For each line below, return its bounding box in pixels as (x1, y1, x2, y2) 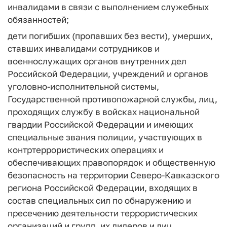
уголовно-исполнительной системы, (8, 81, 159, 92)
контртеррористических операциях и (8, 144, 164, 155)
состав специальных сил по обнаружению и (8, 195, 191, 206)
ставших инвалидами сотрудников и (8, 43, 160, 54)
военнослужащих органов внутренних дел (8, 56, 186, 66)
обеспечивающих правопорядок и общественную (8, 157, 215, 168)
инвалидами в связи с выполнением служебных (8, 1, 209, 12)
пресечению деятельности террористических (8, 208, 198, 218)
